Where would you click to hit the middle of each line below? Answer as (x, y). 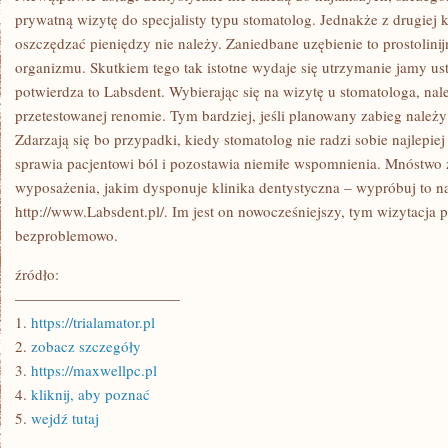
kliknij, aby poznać (90, 394)
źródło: (37, 274)
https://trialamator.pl (93, 322)
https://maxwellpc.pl (94, 370)
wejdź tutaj (65, 418)
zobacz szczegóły (86, 346)
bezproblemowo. (66, 235)
